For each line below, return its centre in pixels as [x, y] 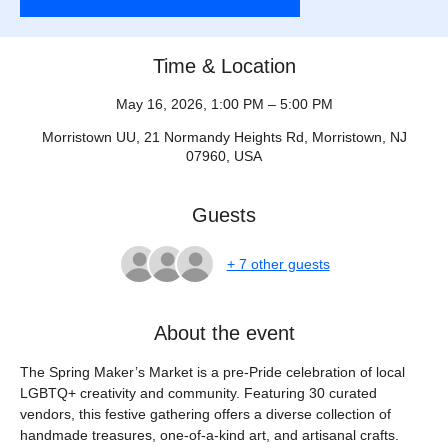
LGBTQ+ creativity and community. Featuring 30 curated [200, 393]
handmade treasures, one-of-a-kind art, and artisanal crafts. [211, 435]
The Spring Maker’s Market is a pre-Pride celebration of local [214, 372]
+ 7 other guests [278, 263]
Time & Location [224, 66]
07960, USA [224, 156]
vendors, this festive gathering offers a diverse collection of [207, 414]
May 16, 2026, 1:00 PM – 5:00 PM [224, 104]
